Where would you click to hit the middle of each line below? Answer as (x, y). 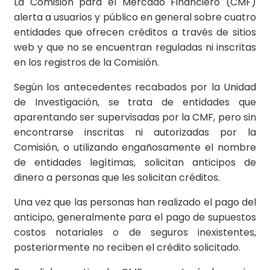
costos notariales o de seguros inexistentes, (135, 233)
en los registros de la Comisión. (86, 63)
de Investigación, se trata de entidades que (135, 102)
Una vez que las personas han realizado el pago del (135, 202)
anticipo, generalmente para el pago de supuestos (135, 218)
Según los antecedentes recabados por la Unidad (135, 87)
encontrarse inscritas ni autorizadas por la (135, 133)
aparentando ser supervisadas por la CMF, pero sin (135, 118)
